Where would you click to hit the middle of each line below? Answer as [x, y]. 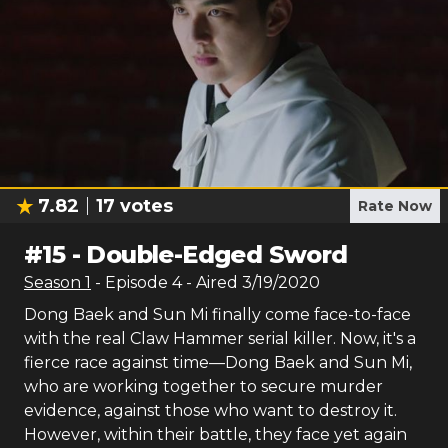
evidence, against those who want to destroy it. [210, 410]
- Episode [133, 282]
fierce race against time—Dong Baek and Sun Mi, [218, 362]
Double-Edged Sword [217, 254]
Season [54, 282]
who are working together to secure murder [203, 386]
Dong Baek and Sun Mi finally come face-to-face [217, 314]
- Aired [210, 282]
